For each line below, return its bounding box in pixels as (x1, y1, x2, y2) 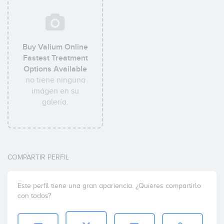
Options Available (23, 64, 87, 74)
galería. (42, 97, 69, 106)
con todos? (17, 192, 51, 199)
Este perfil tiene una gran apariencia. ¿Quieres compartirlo (17, 182, 201, 189)
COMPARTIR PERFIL (7, 153, 69, 161)
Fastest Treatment (22, 53, 88, 63)
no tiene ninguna (25, 75, 85, 84)
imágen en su (31, 86, 79, 95)
